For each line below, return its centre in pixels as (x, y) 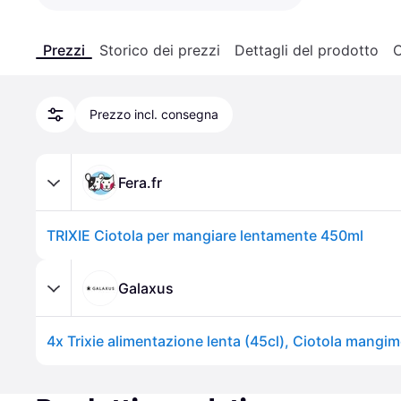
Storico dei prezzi (160, 50)
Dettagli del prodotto (307, 50)
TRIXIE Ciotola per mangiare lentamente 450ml (205, 235)
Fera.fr (140, 182)
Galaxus (146, 288)
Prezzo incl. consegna (154, 114)
